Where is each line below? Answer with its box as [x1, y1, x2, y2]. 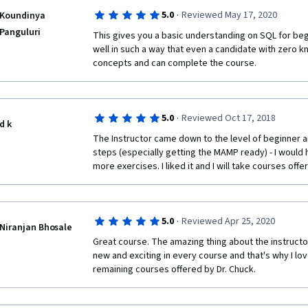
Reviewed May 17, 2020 [181, 8, 277, 22]
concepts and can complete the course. [93, 56, 256, 70]
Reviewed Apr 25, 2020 [181, 214, 275, 228]
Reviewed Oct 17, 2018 [181, 111, 276, 125]
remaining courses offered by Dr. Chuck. [93, 263, 256, 276]
